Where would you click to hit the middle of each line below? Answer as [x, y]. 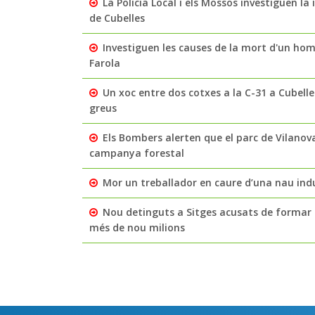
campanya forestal [137, 153]
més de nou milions [137, 227]
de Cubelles [117, 18]
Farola [105, 63]
